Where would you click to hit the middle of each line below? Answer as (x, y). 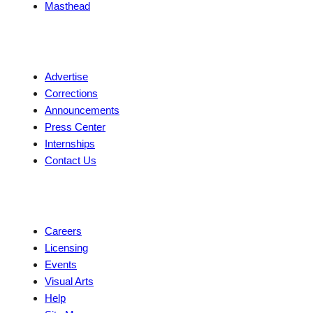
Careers (63, 231)
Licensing (66, 248)
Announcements (82, 110)
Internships (70, 144)
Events (61, 265)
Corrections (71, 94)
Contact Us (71, 161)
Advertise (66, 77)
